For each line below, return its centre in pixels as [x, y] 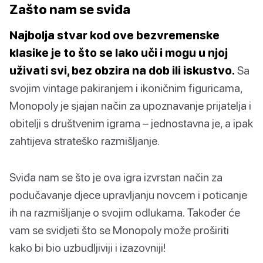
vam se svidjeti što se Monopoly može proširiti [119, 230]
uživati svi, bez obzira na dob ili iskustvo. [122, 70]
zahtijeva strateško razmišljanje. [85, 140]
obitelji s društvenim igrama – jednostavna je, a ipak [131, 123]
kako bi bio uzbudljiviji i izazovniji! [87, 247]
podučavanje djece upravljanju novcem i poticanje [128, 194]
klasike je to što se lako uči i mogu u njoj [119, 52]
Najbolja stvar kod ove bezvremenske [114, 35]
